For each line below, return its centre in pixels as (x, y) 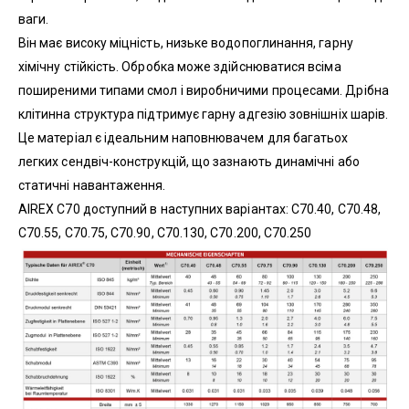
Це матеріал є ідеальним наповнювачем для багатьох (184, 137)
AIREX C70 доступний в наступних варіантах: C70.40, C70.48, (200, 209)
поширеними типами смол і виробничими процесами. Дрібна (204, 90)
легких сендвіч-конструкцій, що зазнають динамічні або (189, 161)
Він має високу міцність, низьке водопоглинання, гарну (186, 42)
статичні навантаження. (92, 185)
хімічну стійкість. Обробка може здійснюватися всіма (180, 66)
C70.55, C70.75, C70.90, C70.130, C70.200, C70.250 (165, 232)
